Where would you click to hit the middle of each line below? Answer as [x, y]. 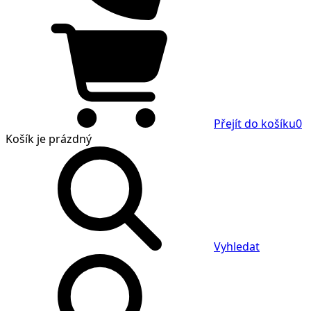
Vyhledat [237, 246]
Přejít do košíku [255, 124]
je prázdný [63, 139]
